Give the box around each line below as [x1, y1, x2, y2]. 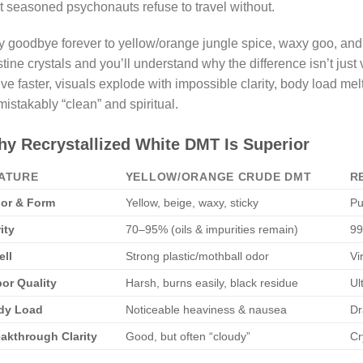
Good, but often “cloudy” [125, 330, 250, 344]
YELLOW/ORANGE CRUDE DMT [125, 170, 312, 184]
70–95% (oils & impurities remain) [125, 223, 298, 237]
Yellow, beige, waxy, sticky [125, 196, 258, 210]
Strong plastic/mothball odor [125, 250, 269, 263]
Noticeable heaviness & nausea [125, 303, 287, 317]
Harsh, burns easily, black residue [125, 276, 298, 290]
